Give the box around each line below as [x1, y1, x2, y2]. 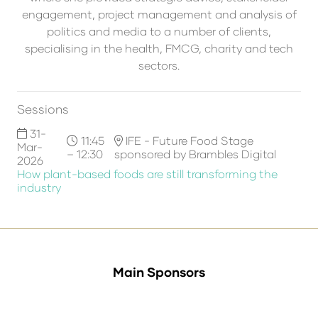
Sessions [17, 102, 69, 116]
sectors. [138, 58, 180, 72]
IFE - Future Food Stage [122, 133, 253, 147]
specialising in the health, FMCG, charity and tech [25, 41, 293, 55]
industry [17, 180, 61, 194]
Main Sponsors [113, 264, 205, 280]
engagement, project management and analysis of [21, 7, 297, 21]
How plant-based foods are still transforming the [17, 167, 278, 180]
